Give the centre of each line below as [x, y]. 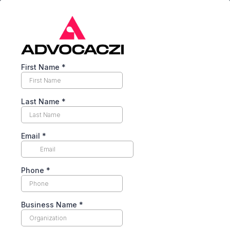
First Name [41, 67]
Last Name [41, 101]
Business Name [50, 205]
